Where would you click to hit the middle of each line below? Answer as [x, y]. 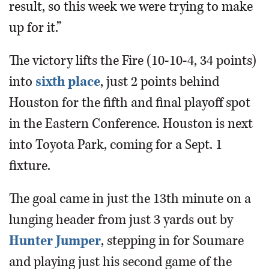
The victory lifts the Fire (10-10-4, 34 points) [133, 61]
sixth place [68, 82]
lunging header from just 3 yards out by [121, 220]
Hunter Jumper [55, 241]
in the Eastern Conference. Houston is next [131, 124]
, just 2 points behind [160, 82]
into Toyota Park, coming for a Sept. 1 [116, 145]
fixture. [30, 166]
